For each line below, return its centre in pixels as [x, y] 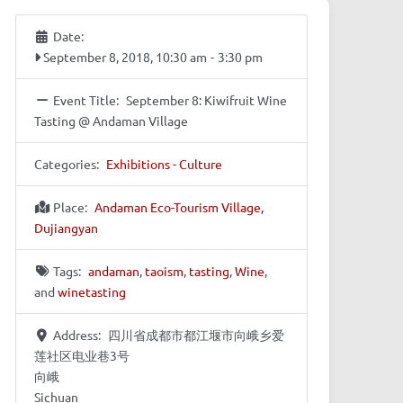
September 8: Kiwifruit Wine [207, 100]
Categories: [67, 164]
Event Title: [87, 100]
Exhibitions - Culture [165, 164]
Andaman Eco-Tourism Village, [179, 207]
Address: [78, 335]
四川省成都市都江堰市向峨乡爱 [197, 335]
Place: [71, 207]
